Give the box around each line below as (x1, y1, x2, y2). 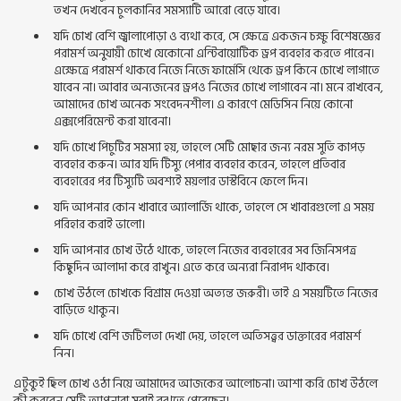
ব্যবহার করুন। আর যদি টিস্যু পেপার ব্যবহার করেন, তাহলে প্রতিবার (54, 154, 346, 175)
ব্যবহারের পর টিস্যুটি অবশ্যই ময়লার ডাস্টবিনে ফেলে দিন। (54, 171, 308, 192)
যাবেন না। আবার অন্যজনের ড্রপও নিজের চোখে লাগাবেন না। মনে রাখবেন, (54, 77, 383, 98)
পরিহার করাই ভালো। (54, 214, 145, 235)
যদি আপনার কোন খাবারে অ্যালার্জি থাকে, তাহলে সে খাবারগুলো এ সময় (54, 197, 374, 218)
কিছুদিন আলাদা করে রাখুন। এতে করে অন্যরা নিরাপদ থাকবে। (54, 257, 329, 277)
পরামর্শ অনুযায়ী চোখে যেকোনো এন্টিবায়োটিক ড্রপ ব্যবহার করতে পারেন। (54, 43, 374, 64)
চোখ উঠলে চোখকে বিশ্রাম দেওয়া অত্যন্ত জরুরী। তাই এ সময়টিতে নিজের (54, 283, 378, 303)
